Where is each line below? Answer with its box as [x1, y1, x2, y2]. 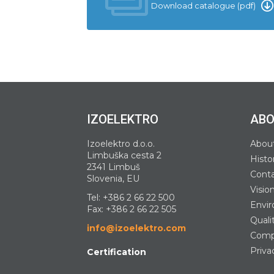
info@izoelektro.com [87, 222, 186, 234]
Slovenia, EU [87, 172, 139, 184]
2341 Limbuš [87, 161, 140, 172]
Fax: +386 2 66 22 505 [87, 203, 176, 215]
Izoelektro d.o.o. [87, 138, 155, 149]
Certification [87, 246, 146, 257]
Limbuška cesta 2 [87, 149, 161, 161]
